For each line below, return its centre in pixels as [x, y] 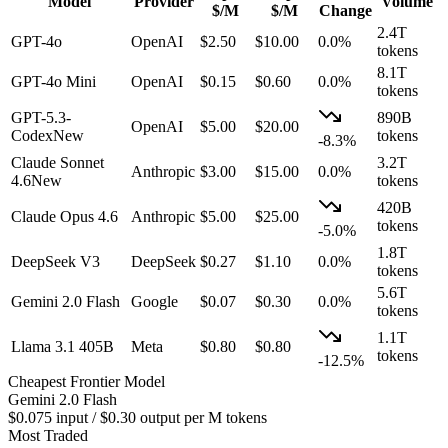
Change [345, 11]
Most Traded [48, 436]
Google [154, 302]
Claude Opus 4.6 [64, 217]
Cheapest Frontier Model [86, 382]
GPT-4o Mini [53, 82]
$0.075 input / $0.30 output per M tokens [137, 418]
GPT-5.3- [41, 118]
